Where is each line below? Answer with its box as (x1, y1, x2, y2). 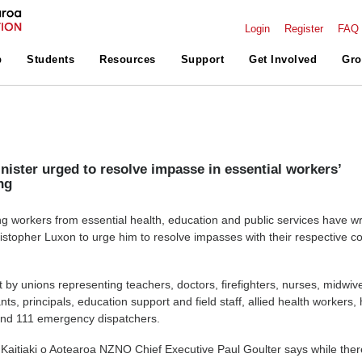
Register (284, 23, 323, 35)
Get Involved (249, 54, 318, 65)
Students (27, 54, 75, 65)
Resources (99, 54, 156, 65)
